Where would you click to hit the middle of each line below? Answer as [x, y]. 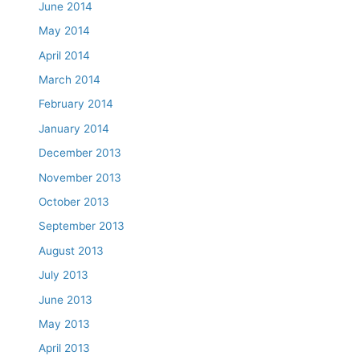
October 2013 [74, 201]
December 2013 [80, 153]
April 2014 [65, 55]
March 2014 [70, 79]
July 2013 [64, 275]
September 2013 [82, 226]
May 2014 [65, 31]
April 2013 [65, 348]
